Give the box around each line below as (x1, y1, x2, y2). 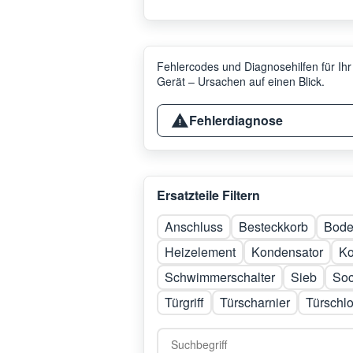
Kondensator (251, 243, 323, 261)
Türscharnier (220, 293, 290, 311)
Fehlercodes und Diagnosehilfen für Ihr (157, 58, 351, 74)
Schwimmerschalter (165, 268, 275, 286)
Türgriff (165, 293, 204, 311)
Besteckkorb (239, 217, 308, 236)
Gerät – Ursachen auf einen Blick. (157, 73, 325, 89)
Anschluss (165, 217, 223, 236)
